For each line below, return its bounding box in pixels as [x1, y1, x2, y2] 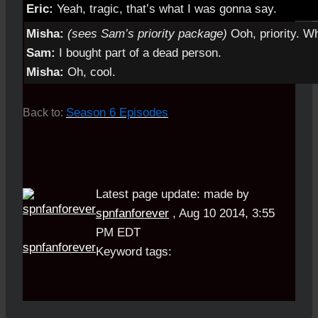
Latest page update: [96, 187, 200, 202]
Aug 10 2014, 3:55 [179, 207, 275, 221]
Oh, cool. [64, 65, 116, 79]
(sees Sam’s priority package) [67, 26, 227, 40]
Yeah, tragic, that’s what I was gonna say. [53, 1, 277, 16]
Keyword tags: [96, 245, 172, 259]
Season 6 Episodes [66, 106, 168, 120]
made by [200, 187, 249, 202]
